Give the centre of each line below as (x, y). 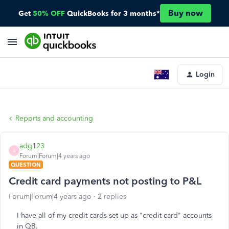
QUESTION (26, 165)
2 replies (112, 197)
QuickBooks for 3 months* (113, 13)
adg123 (32, 146)
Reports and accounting (54, 118)
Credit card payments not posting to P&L (105, 181)
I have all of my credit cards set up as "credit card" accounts (114, 215)
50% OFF (49, 13)
